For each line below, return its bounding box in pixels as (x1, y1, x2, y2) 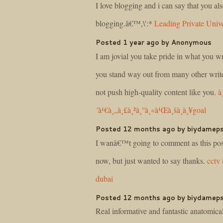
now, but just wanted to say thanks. (96, 155, 207, 166)
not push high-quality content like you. (96, 87, 218, 97)
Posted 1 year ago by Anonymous (96, 38, 212, 47)
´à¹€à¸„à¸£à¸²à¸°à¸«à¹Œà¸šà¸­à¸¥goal (96, 105, 206, 115)
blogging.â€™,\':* (96, 18, 154, 29)
